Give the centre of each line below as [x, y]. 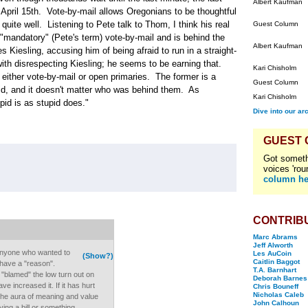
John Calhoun [276, 303]
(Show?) [98, 256]
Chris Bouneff [276, 286]
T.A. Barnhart [275, 270]
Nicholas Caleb [278, 295]
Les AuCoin [272, 253]
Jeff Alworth [273, 245]
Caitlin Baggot [276, 262]
